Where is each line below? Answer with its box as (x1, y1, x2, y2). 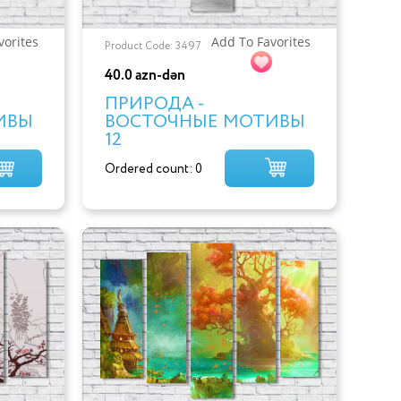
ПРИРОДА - (104, 90, 204, 117)
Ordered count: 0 (104, 159, 202, 178)
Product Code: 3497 (104, 38, 201, 54)
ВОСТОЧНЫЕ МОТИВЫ (104, 108, 305, 135)
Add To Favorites (211, 32, 311, 50)
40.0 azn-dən (104, 64, 185, 86)
